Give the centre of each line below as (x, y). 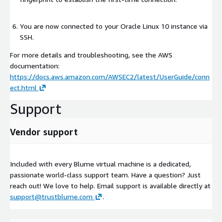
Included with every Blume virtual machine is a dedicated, (100, 164)
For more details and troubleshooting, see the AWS (91, 55)
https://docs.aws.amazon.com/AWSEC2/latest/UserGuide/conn (110, 77)
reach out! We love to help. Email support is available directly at (110, 186)
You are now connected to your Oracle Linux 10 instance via (114, 26)
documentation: (35, 66)
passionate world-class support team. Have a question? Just (105, 175)
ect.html (23, 88)
